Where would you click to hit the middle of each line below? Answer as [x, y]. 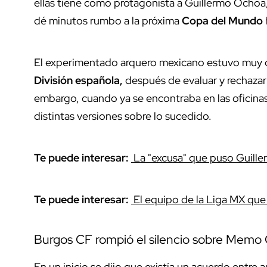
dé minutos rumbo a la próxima [107, 21]
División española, [78, 80]
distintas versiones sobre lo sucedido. [123, 116]
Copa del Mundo [221, 21]
